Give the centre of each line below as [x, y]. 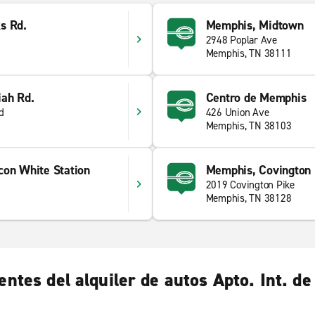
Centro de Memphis [256, 98]
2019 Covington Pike [250, 185]
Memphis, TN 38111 [249, 53]
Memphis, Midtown [255, 25]
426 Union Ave [237, 112]
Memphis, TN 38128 [249, 198]
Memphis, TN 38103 [249, 126]
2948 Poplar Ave [241, 40]
